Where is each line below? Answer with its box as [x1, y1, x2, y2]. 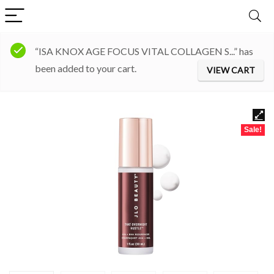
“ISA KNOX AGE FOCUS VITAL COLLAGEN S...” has [35, 45, 253, 57]
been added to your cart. [35, 62, 136, 74]
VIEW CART [207, 65, 255, 75]
